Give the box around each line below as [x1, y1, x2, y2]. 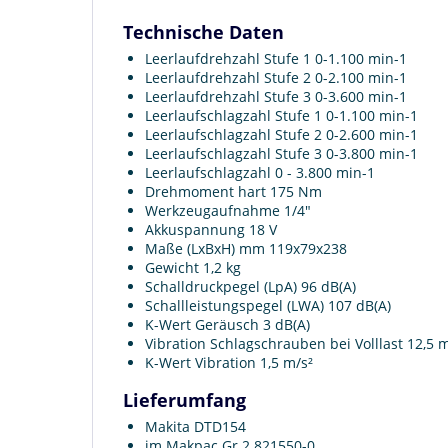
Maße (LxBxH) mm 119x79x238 [145, 238, 347, 258]
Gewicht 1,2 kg [145, 257, 241, 277]
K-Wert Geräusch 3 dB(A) [145, 314, 310, 334]
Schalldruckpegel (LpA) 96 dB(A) [145, 276, 356, 296]
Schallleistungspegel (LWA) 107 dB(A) [145, 295, 391, 315]
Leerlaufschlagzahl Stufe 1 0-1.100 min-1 [145, 105, 418, 125]
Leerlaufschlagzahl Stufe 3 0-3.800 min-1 [145, 143, 418, 163]
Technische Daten [123, 19, 284, 44]
